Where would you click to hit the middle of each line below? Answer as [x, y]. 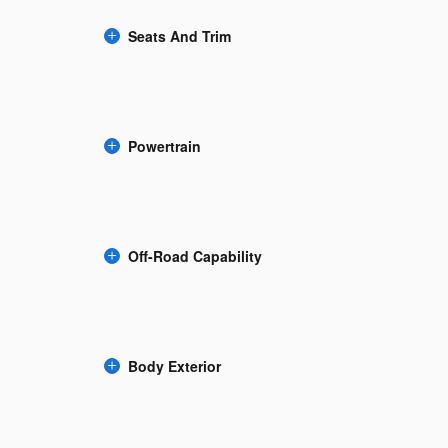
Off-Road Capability [195, 256]
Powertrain [164, 146]
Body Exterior [174, 366]
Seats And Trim [179, 36]
